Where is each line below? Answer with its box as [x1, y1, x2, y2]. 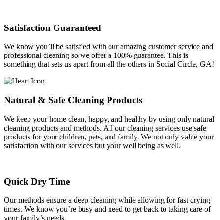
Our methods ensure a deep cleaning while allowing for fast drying [4, 196, 210, 205]
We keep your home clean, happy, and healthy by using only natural [4, 114, 214, 123]
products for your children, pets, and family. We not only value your [4, 132, 214, 141]
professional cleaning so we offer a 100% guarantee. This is [4, 51, 188, 60]
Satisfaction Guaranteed [4, 22, 101, 33]
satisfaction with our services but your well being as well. [4, 141, 181, 150]
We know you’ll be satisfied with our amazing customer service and [4, 42, 213, 51]
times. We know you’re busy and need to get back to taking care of [4, 205, 211, 214]
